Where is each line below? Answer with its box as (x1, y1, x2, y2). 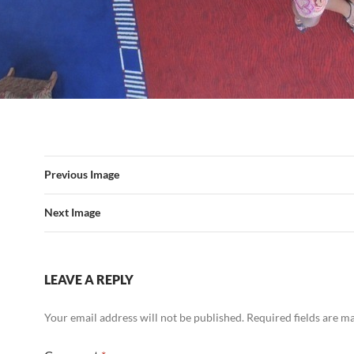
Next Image (44, 205, 100, 219)
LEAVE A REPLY (44, 272, 134, 287)
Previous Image (44, 168, 119, 181)
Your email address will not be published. (44, 311, 244, 324)
